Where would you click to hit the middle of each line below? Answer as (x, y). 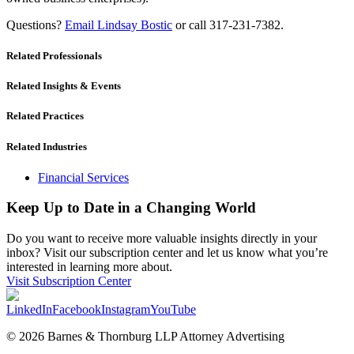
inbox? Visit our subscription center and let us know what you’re (167, 253)
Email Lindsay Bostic (119, 24)
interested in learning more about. (89, 267)
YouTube (173, 310)
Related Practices (45, 116)
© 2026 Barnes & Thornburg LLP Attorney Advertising (145, 337)
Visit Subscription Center (69, 281)
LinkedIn (29, 310)
